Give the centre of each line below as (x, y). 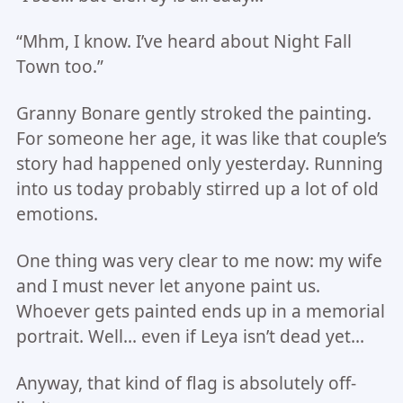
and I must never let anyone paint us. (168, 287)
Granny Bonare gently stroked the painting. (193, 114)
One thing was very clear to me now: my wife (199, 261)
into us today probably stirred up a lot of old (197, 189)
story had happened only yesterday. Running (199, 164)
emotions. (57, 215)
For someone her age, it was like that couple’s (201, 139)
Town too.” (59, 67)
